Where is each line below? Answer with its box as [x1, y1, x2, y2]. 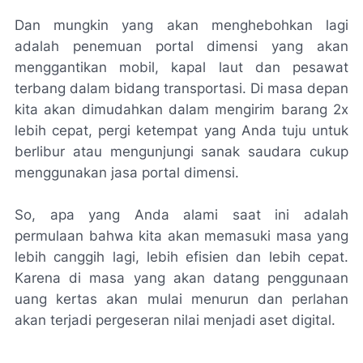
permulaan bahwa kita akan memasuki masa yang [15, 228, 348, 244]
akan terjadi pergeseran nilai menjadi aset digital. [15, 312, 335, 328]
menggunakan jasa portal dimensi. [15, 164, 239, 181]
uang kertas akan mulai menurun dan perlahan [15, 291, 348, 307]
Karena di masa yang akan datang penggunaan [15, 270, 348, 286]
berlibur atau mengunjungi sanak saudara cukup [15, 143, 348, 160]
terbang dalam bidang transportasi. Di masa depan [15, 80, 348, 96]
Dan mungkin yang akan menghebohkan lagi [15, 17, 348, 33]
